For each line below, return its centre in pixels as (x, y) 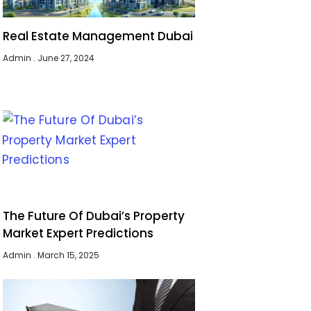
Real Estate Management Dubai (98, 36)
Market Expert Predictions (78, 233)
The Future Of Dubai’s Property (94, 216)
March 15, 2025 (68, 255)
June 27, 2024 (65, 58)
